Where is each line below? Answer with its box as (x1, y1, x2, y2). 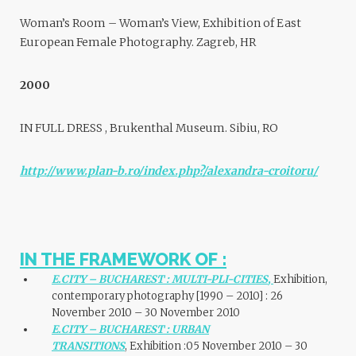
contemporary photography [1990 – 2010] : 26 (52, 289, 283, 304)
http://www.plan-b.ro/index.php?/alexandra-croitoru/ (20, 164, 318, 179)
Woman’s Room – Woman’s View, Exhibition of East (20, 16, 301, 31)
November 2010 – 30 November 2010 (52, 306, 240, 320)
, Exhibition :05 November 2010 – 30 (125, 339, 308, 354)
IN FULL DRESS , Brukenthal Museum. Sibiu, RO (20, 121, 278, 136)
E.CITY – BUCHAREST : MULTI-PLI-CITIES (52, 273, 268, 287)
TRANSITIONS (52, 339, 125, 354)
